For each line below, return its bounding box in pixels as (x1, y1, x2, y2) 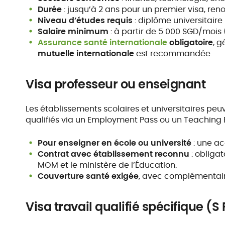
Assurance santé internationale (38, 37, 168, 48)
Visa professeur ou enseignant (26, 76, 206, 92)
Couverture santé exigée (38, 170, 139, 182)
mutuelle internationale (38, 48, 135, 59)
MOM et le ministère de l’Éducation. (38, 159, 177, 171)
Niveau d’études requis (38, 15, 133, 26)
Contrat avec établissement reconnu (38, 148, 190, 160)
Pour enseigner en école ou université (38, 137, 192, 149)
